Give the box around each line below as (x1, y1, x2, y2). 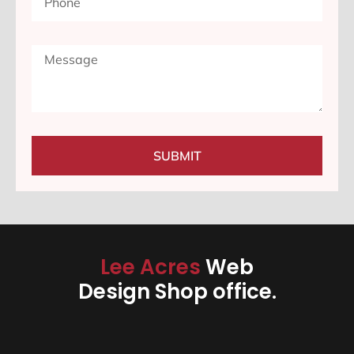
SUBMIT (153, 148, 201, 164)
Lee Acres (100, 253, 205, 282)
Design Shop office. (77, 277, 277, 307)
